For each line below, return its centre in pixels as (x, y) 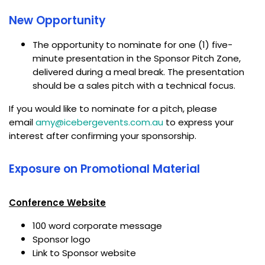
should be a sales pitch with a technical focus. (135, 86)
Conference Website (57, 203)
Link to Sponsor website (84, 253)
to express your (198, 122)
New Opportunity (57, 21)
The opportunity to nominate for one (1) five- (132, 45)
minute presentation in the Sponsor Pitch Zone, (137, 59)
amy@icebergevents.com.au (99, 122)
